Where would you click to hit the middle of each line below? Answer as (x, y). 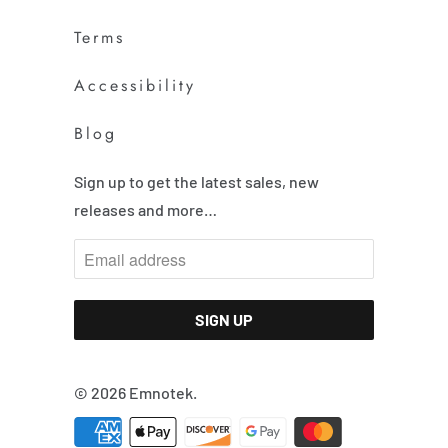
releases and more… (145, 210)
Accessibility (135, 86)
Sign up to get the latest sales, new (196, 182)
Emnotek (161, 393)
